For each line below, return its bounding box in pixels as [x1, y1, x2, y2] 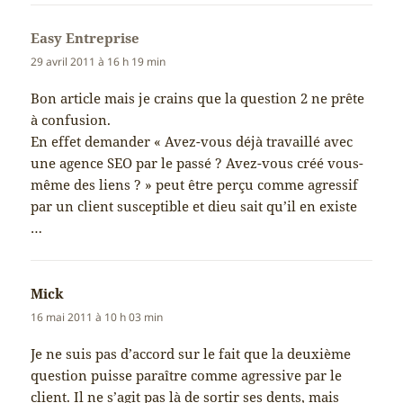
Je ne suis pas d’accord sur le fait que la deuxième [31, 345, 352, 363]
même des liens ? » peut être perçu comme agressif [31, 175, 359, 194]
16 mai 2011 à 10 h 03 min [31, 309, 164, 326]
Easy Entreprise [31, 28, 140, 47]
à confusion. [31, 111, 112, 130]
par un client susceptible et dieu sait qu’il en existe [31, 197, 358, 216]
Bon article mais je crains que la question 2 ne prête [31, 89, 365, 108]
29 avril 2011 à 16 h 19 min [31, 53, 166, 69]
